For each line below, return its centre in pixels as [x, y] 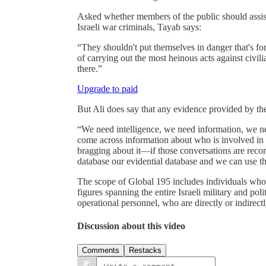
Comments [101, 251]
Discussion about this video [131, 226]
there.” [90, 68]
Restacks [145, 251]
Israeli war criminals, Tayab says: [139, 27]
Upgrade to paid [107, 88]
